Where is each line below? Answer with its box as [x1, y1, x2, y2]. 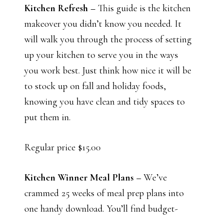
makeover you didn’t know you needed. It [24, 18, 182, 30]
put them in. [24, 111, 71, 124]
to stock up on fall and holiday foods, [24, 80, 166, 92]
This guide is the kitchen [98, 2, 191, 15]
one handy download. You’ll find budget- [24, 203, 178, 215]
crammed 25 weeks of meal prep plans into [24, 187, 184, 200]
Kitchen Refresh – [24, 2, 98, 15]
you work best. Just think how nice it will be [24, 65, 191, 77]
